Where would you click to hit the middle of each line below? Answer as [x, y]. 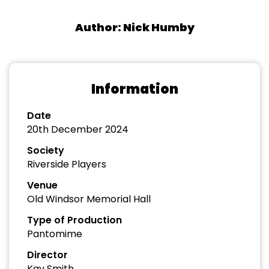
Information [134, 89]
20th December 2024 [78, 129]
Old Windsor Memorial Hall [89, 199]
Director [47, 255]
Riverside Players [67, 164]
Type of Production [74, 220]
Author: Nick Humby [134, 27]
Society [46, 150]
